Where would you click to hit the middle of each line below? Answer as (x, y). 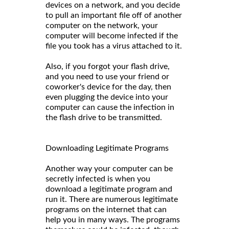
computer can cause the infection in (110, 107)
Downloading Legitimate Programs (107, 148)
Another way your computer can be (109, 168)
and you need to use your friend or (107, 76)
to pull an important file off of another (114, 15)
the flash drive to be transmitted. (104, 117)
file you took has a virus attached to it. (114, 46)
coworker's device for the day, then (108, 87)
